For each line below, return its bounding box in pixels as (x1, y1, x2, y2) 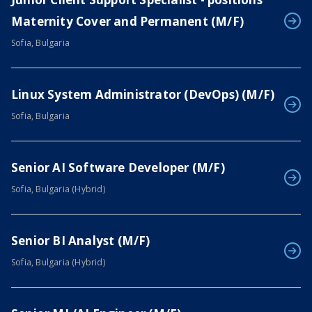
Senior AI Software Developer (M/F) (11, 159, 225, 176)
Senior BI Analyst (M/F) (11, 233, 150, 249)
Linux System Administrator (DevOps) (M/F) (11, 86, 275, 103)
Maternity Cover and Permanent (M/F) (11, 13, 244, 30)
